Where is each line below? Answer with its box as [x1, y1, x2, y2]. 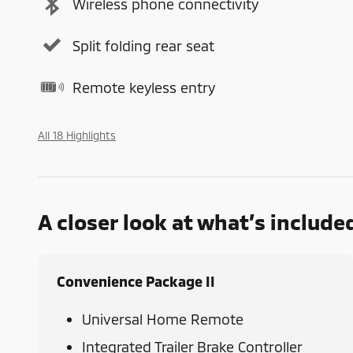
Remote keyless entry [72, 78, 215, 96]
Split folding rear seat [72, 36, 214, 54]
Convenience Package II [57, 273, 215, 291]
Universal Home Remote [82, 310, 243, 329]
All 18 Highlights [38, 128, 116, 143]
